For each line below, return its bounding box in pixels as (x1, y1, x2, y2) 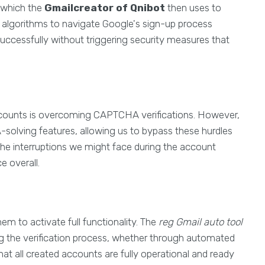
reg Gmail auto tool (159, 216, 243, 228)
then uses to (165, 2, 221, 14)
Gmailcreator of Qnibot (44, 2, 165, 14)
